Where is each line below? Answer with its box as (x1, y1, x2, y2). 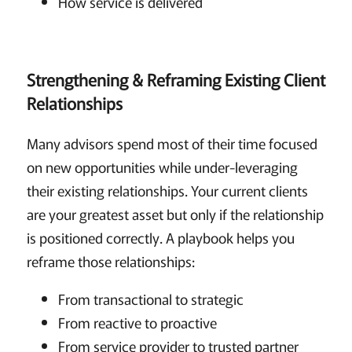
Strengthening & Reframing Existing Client (26, 67, 325, 91)
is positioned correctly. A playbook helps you (26, 226, 295, 247)
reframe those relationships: (26, 250, 195, 271)
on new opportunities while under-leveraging (26, 156, 298, 177)
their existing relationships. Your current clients (26, 179, 308, 200)
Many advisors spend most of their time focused (26, 132, 317, 153)
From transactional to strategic (57, 288, 244, 309)
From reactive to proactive (57, 311, 217, 332)
